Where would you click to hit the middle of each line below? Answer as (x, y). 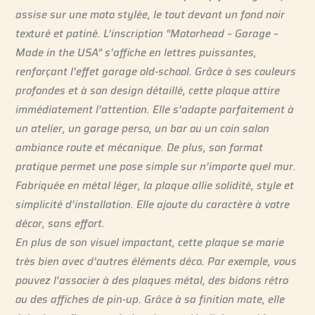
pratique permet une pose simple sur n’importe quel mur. (156, 166)
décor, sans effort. (60, 223)
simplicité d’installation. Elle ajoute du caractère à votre (153, 204)
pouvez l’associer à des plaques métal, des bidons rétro (152, 280)
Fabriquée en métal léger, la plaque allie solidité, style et (155, 185)
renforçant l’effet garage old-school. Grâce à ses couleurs (156, 71)
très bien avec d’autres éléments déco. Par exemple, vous (156, 261)
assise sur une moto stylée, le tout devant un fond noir (150, 14)
